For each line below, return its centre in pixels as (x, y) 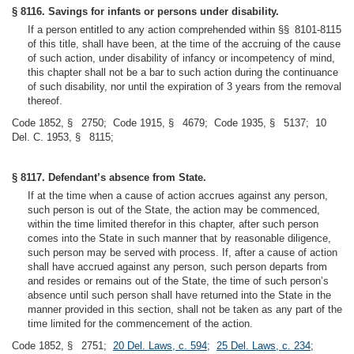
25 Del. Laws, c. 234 (264, 346)
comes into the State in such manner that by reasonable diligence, (179, 238)
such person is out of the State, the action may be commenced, (174, 210)
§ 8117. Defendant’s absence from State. (109, 177)
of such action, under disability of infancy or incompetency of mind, (181, 58)
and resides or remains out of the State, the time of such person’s (178, 281)
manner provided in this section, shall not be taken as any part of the (185, 309)
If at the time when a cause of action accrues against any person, (178, 196)
